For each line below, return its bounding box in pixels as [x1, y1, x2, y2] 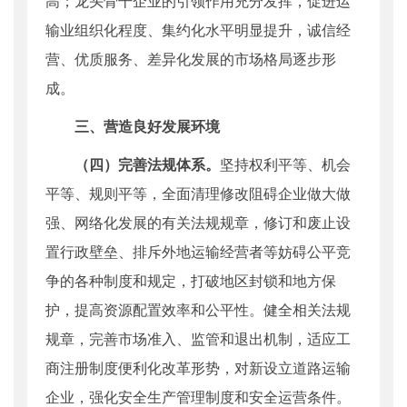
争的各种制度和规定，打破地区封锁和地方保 [45, 270, 336, 292]
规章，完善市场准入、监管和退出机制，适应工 [45, 328, 351, 350]
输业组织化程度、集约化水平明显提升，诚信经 [45, 19, 351, 41]
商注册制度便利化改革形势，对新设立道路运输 [45, 357, 351, 379]
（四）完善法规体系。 [45, 154, 220, 175]
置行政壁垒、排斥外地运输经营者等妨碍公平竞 [45, 241, 351, 263]
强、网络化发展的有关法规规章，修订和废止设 [45, 212, 351, 233]
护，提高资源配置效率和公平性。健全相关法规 [45, 299, 351, 321]
